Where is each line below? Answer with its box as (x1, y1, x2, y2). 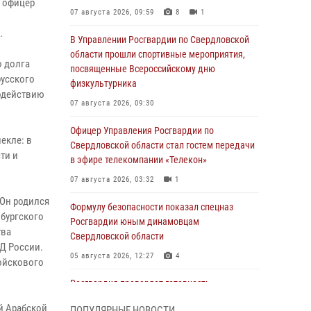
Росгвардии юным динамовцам (70, 216, 199, 227)
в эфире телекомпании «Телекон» (70, 154, 207, 165)
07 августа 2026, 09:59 (70, 8, 154, 17)
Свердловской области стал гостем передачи (70, 140, 255, 151)
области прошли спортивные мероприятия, (70, 49, 245, 60)
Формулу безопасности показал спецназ (70, 201, 233, 212)
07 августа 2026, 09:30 (70, 99, 154, 108)
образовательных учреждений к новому (70, 292, 233, 303)
